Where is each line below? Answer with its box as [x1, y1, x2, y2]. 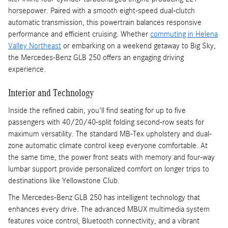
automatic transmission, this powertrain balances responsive [8, 18, 202, 27]
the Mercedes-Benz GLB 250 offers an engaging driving [8, 53, 184, 63]
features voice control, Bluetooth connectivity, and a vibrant [8, 216, 199, 225]
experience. [8, 65, 46, 74]
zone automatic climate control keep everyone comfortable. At [8, 140, 208, 150]
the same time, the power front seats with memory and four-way [8, 152, 215, 162]
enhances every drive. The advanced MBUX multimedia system [8, 204, 210, 214]
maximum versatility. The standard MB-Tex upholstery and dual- [8, 129, 212, 138]
